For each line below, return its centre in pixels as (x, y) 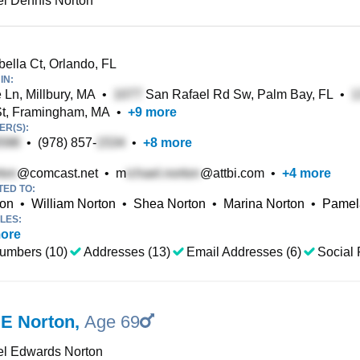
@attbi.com (232, 173)
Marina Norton (264, 204)
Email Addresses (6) (244, 252)
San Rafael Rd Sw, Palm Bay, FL (238, 94)
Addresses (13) (127, 252)
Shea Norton (170, 204)
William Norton (74, 204)
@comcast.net (57, 173)
